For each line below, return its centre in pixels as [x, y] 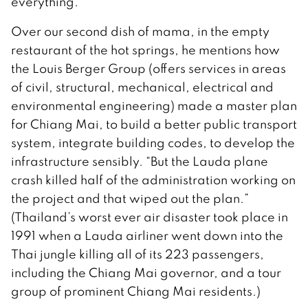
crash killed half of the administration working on [153, 180]
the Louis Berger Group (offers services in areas [148, 69]
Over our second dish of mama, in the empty [140, 32]
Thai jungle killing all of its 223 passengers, [137, 254]
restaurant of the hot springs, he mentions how [145, 50]
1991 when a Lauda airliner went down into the [147, 236]
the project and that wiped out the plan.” [130, 199]
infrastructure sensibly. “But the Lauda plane [140, 162]
